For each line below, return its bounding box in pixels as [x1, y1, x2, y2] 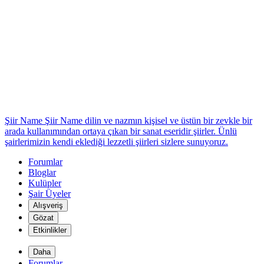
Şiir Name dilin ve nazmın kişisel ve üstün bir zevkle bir [45, 115, 252, 126]
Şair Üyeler [28, 189, 71, 199]
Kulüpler [28, 178, 61, 188]
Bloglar [28, 167, 56, 177]
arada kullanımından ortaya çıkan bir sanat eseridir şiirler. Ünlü [5, 126, 237, 136]
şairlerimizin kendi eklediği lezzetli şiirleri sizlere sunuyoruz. [5, 137, 228, 147]
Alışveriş [33, 201, 63, 210]
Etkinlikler [33, 226, 67, 235]
